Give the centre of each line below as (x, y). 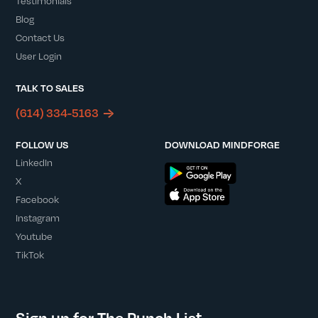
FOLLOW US (42, 144)
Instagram (38, 218)
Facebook (38, 199)
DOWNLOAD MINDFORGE (222, 144)
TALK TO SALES (50, 88)
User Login (39, 56)
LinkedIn (34, 162)
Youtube (34, 236)
